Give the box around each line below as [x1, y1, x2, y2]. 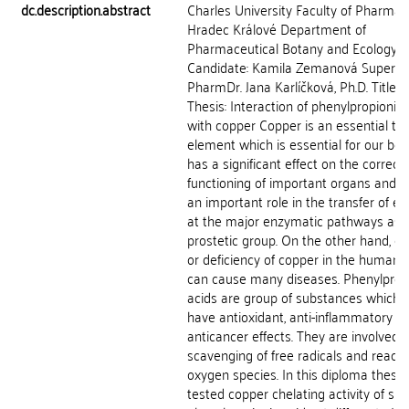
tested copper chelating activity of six [187, 380, 404, 405]
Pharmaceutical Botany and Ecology [187, 35, 397, 60]
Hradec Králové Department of [187, 16, 366, 41]
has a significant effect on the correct [187, 150, 404, 175]
